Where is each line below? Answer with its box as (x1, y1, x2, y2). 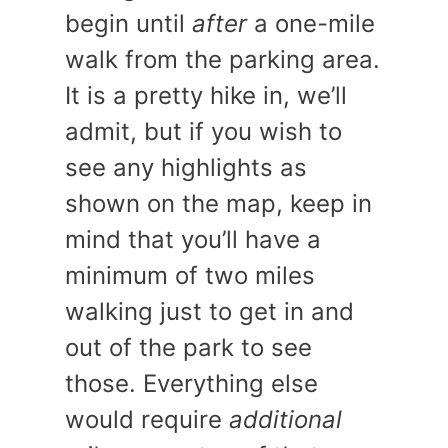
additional (229, 405, 342, 434)
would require (65, 405, 229, 434)
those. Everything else (65, 369, 318, 398)
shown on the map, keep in (65, 189, 372, 218)
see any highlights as (65, 153, 307, 182)
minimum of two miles (65, 261, 315, 290)
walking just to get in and (65, 297, 354, 326)
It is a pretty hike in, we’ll (65, 81, 347, 110)
